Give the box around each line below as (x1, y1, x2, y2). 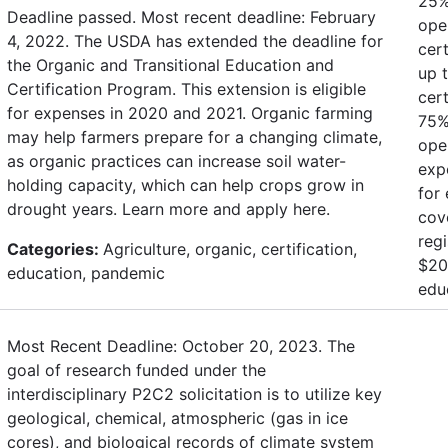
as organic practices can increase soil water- (7, 150, 346, 171)
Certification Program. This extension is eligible (7, 78, 366, 99)
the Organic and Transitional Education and (7, 54, 334, 75)
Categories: (7, 238, 103, 259)
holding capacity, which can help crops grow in (7, 174, 364, 195)
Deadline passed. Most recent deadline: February (7, 6, 376, 27)
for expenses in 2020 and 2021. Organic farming (7, 102, 373, 123)
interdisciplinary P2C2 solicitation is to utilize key (7, 383, 382, 404)
